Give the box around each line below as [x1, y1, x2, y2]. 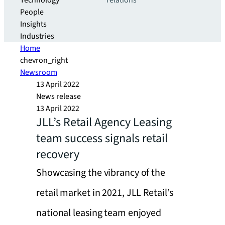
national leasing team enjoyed [36, 206, 162, 220]
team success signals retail [36, 130, 168, 147]
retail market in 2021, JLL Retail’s [36, 186, 173, 200]
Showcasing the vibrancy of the [36, 166, 165, 180]
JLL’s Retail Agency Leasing [36, 114, 172, 131]
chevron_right [20, 55, 68, 66]
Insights [20, 19, 47, 30]
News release [36, 91, 81, 102]
